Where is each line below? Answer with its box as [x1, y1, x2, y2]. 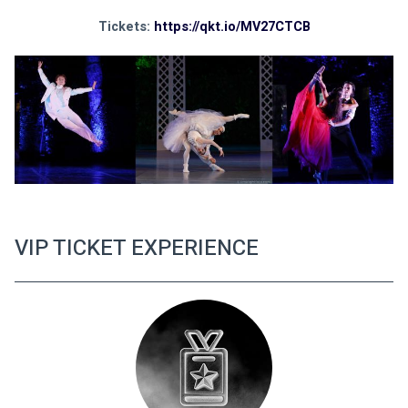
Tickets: [97, 17, 154, 37]
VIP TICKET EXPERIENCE [15, 231, 259, 264]
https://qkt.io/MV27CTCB [153, 17, 311, 37]
